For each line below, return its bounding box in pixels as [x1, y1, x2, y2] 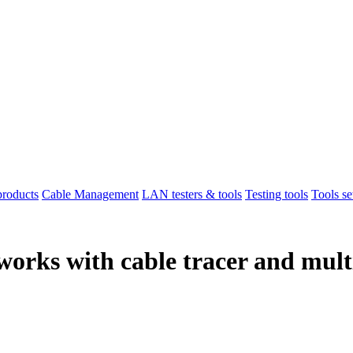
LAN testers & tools [142, 188, 242, 202]
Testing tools [245, 188, 308, 202]
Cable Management [42, 188, 139, 202]
